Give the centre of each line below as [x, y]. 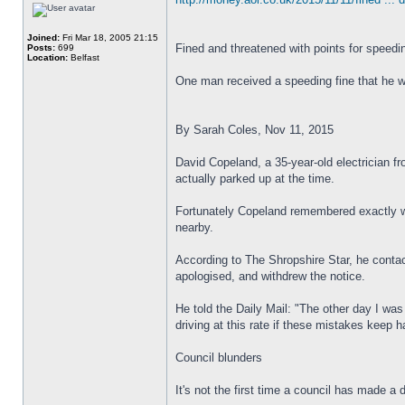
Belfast [84, 57]
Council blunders [219, 358]
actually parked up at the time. [255, 179]
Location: [47, 57]
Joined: [43, 38]
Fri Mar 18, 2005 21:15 [109, 38]
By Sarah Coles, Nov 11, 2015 [254, 130]
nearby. [194, 227]
